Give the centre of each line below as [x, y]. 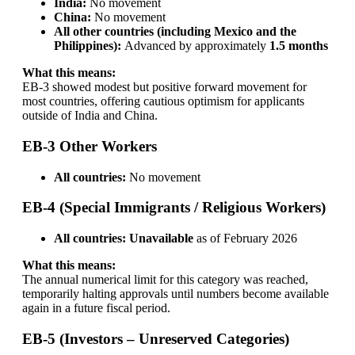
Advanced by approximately [195, 46]
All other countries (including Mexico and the [175, 32]
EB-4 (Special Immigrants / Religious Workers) [174, 208]
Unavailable [161, 239]
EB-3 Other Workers [89, 147]
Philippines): [87, 46]
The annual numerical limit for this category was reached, [165, 280]
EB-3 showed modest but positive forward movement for [164, 87]
